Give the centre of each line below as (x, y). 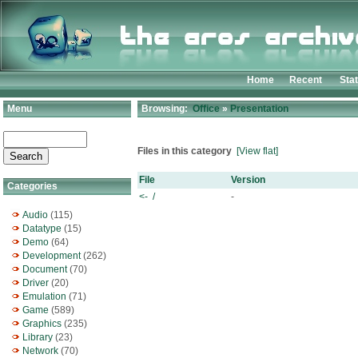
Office (206, 109)
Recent (306, 80)
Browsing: (166, 109)
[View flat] (257, 151)
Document (45, 269)
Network (40, 351)
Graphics (42, 324)
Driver (36, 283)
